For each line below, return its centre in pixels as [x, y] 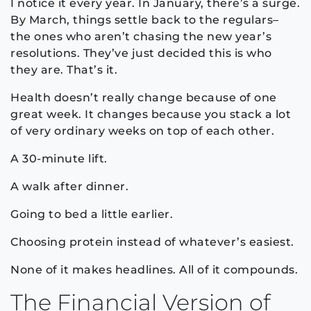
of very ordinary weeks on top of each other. [142, 131]
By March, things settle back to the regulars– [145, 19]
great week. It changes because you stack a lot [151, 114]
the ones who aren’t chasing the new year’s [141, 36]
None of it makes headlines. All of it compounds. [154, 269]
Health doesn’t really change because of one [144, 97]
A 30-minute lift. [59, 158]
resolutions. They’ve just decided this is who [141, 53]
